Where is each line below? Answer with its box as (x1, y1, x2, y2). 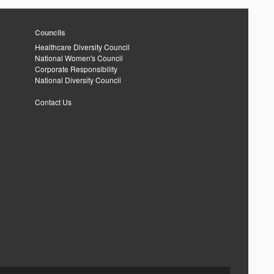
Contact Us (35, 97, 72, 107)
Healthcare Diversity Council (35, 42, 130, 52)
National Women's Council (35, 53, 123, 63)
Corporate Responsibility (35, 64, 117, 74)
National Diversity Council (35, 75, 121, 85)
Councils (35, 27, 65, 38)
